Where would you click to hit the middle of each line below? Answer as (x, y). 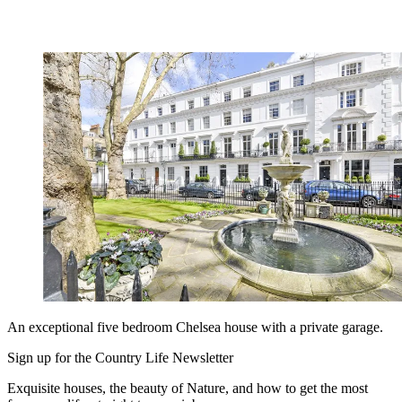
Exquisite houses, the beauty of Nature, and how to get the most (188, 389)
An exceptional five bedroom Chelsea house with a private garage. (195, 328)
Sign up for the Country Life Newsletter (120, 358)
